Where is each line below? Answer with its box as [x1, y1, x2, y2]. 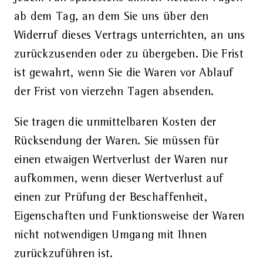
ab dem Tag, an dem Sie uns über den [14, 11, 209, 23]
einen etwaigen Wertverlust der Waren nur [14, 154, 228, 166]
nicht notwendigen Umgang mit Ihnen [14, 229, 207, 241]
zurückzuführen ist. [14, 248, 113, 260]
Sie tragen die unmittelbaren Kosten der [14, 116, 217, 129]
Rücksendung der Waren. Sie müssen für [14, 135, 220, 147]
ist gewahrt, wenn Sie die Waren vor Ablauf [14, 67, 234, 79]
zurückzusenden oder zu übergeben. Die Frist [14, 48, 244, 60]
